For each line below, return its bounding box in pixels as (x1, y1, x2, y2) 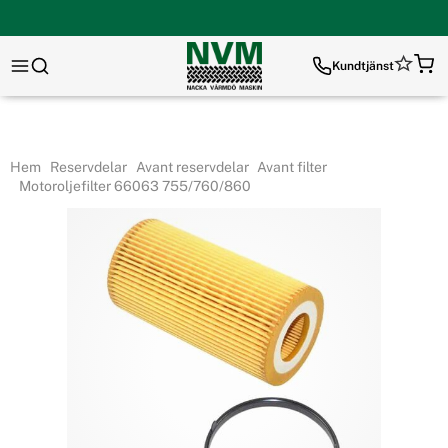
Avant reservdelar (132, 159, 249, 175)
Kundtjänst (332, 59, 394, 73)
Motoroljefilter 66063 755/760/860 (15, 178, 251, 194)
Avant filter (254, 159, 328, 175)
